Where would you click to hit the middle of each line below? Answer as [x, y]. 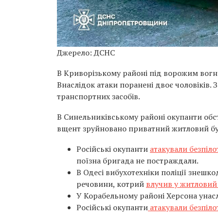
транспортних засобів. [99, 97]
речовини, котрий [111, 184]
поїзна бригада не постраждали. [137, 161]
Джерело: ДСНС [86, 53]
